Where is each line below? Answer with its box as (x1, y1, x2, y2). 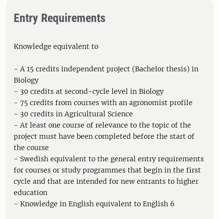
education (14, 188, 47, 197)
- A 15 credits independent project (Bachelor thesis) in (14, 65, 198, 73)
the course (14, 143, 49, 152)
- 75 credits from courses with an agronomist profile (14, 98, 193, 107)
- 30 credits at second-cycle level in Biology (14, 87, 164, 96)
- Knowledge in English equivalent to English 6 (14, 199, 175, 208)
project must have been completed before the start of (14, 132, 195, 141)
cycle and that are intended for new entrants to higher (14, 177, 198, 186)
